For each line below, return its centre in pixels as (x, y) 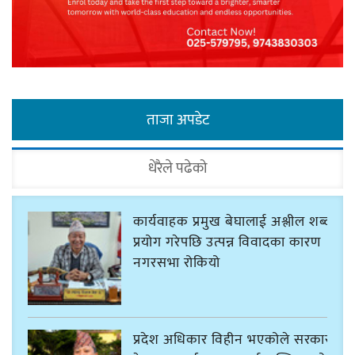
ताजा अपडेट (177, 120)
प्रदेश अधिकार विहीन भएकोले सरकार (232, 340)
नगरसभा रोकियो (176, 263)
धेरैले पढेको (177, 169)
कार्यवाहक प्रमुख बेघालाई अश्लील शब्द (232, 222)
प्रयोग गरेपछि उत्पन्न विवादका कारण (227, 243)
